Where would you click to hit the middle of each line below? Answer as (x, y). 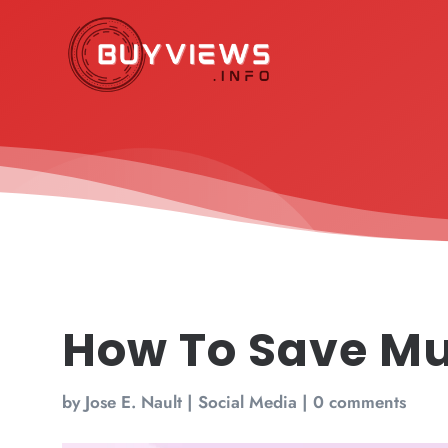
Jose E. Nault (133, 402)
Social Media (247, 402)
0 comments (359, 402)
